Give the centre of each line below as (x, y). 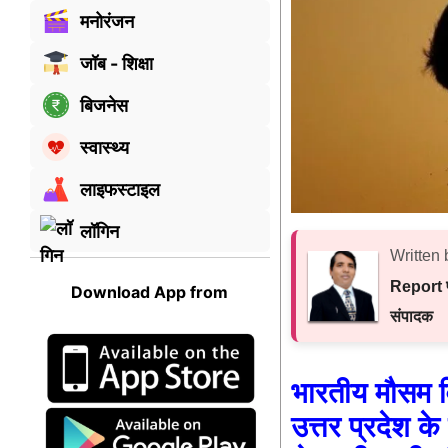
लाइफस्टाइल (120, 189)
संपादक (411, 317)
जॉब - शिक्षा (116, 63)
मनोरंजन (107, 21)
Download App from (150, 292)
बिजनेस (104, 105)
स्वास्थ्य (104, 147)
